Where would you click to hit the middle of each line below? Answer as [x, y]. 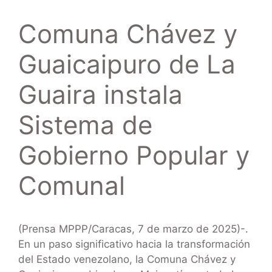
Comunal [72, 186]
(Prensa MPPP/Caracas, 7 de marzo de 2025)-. [133, 229]
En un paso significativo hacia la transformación [134, 244]
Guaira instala [100, 95]
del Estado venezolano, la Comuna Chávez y [127, 260]
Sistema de [85, 125]
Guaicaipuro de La [127, 64]
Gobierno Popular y [134, 155]
